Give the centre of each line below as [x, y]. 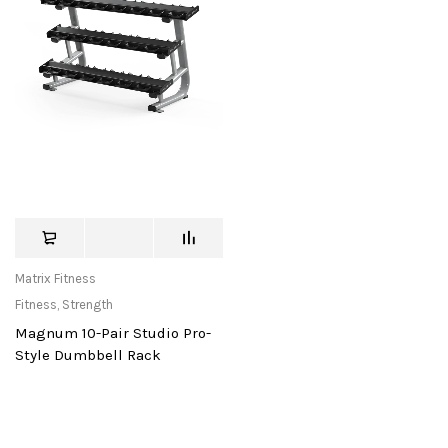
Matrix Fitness [55, 279]
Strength [87, 305]
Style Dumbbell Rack [88, 355]
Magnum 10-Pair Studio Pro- [113, 333]
